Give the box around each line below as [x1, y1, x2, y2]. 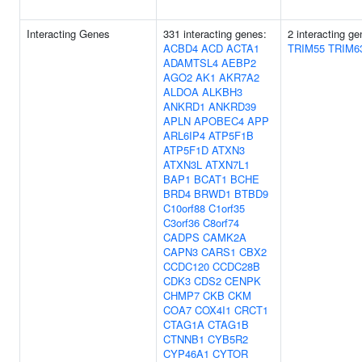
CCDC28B [213, 259, 260, 274]
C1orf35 [208, 200, 245, 216]
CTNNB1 [163, 331, 204, 347]
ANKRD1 [163, 99, 205, 114]
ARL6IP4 [163, 128, 205, 143]
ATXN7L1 [205, 157, 250, 172]
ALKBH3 [202, 84, 242, 99]
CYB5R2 [208, 331, 248, 347]
